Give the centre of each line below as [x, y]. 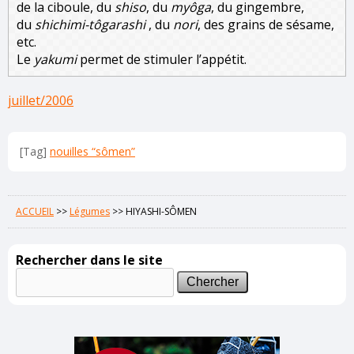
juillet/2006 [41, 100]
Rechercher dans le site [89, 260]
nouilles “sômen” [92, 151]
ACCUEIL [35, 211]
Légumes [90, 211]
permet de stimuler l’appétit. [162, 59]
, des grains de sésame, [266, 24]
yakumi [55, 59]
